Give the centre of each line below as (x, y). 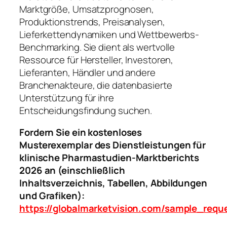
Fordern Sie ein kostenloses (81, 133)
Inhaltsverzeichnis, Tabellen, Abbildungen (113, 183)
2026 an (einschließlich (72, 171)
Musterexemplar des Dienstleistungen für (113, 145)
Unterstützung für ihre (67, 98)
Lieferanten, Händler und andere (87, 72)
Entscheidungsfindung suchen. (86, 110)
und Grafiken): (52, 196)
